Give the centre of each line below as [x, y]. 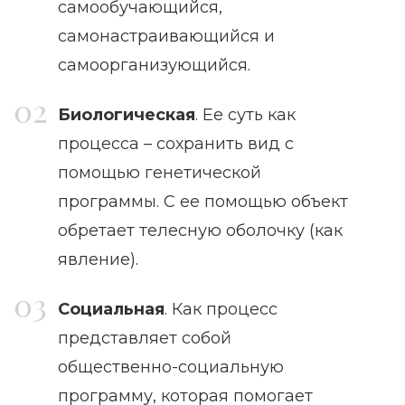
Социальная [111, 309]
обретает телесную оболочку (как [200, 230]
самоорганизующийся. [154, 65]
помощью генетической [160, 172]
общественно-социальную [171, 367]
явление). [98, 259]
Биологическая [127, 114]
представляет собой [145, 338]
